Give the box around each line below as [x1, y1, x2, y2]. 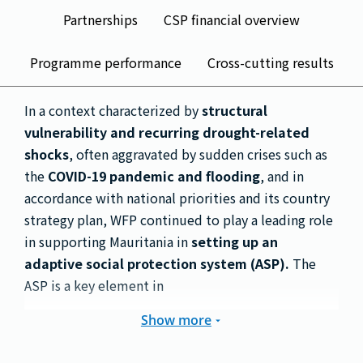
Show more [140, 311, 211, 329]
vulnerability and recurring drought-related [24, 122, 310, 142]
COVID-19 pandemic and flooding [48, 166, 260, 186]
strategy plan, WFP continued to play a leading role [24, 210, 333, 229]
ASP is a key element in [24, 275, 164, 295]
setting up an [188, 232, 278, 251]
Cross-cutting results [207, 53, 334, 72]
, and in [260, 166, 304, 186]
